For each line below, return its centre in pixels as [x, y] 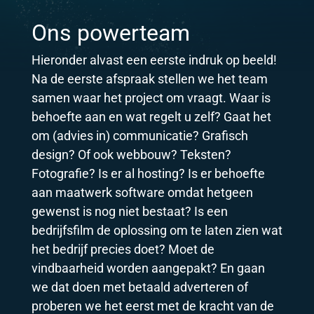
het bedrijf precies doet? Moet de [123, 248]
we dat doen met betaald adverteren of [139, 286]
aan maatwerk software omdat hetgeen [142, 192]
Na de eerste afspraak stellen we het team [149, 78]
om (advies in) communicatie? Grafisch [139, 135]
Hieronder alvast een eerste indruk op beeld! [154, 59]
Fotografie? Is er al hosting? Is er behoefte [148, 173]
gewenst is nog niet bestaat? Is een [129, 211]
